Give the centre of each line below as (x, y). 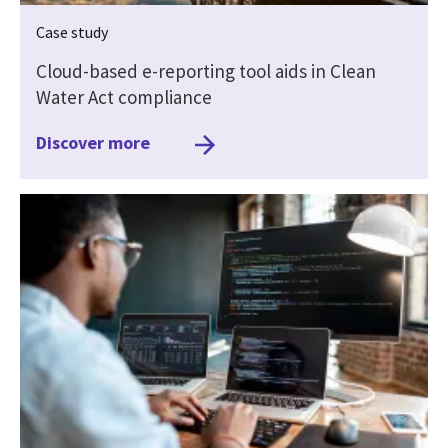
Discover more (93, 142)
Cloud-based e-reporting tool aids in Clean (206, 70)
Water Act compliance (124, 96)
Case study (72, 31)
